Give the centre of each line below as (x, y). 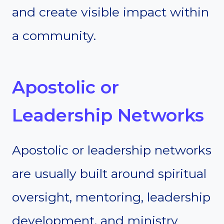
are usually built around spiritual (109, 173)
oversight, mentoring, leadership (111, 197)
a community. (54, 35)
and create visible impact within (110, 12)
